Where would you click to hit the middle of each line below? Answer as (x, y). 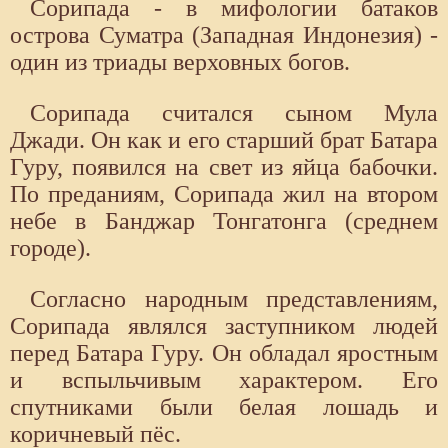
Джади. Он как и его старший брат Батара (224, 140)
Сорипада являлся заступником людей (224, 326)
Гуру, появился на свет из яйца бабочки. (224, 167)
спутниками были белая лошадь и (224, 407)
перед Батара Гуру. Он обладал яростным (224, 353)
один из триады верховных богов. (180, 62)
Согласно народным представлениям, (234, 299)
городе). (50, 248)
